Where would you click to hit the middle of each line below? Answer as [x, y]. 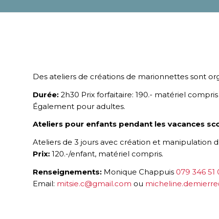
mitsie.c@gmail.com [94, 183]
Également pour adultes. [79, 106]
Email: [45, 183]
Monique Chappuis [139, 172]
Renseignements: [67, 172]
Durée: [46, 94]
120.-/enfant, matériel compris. [107, 154]
